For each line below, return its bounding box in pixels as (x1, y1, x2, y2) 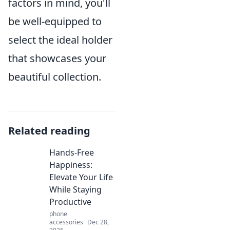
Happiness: (49, 159, 92, 170)
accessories (49, 218, 83, 226)
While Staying (49, 184, 102, 195)
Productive (49, 196, 91, 207)
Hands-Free (49, 147, 94, 158)
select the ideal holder (8, 33, 112, 47)
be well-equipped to (8, 14, 102, 28)
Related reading (8, 124, 90, 138)
